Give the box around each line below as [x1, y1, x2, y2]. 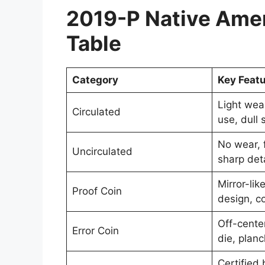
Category [72, 73, 118, 86]
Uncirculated [72, 145, 132, 157]
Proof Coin [72, 185, 122, 197]
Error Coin [72, 224, 119, 237]
